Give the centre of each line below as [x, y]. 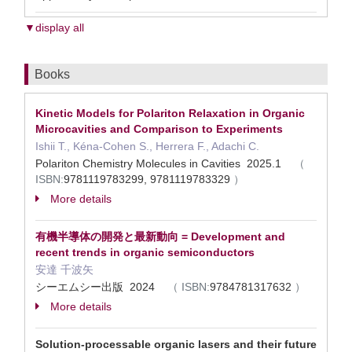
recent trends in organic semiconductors [145, 252]
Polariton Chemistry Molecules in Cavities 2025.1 [165, 163]
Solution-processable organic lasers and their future [176, 344]
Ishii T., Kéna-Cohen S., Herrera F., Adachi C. [147, 146]
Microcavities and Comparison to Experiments [159, 129]
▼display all [54, 27]
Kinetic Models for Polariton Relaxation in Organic [170, 113]
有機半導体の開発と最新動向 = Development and [160, 236]
